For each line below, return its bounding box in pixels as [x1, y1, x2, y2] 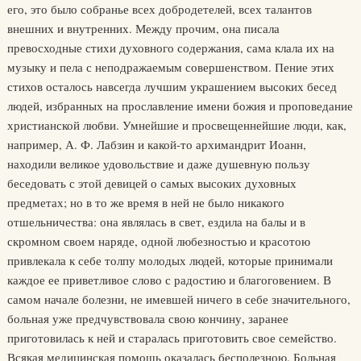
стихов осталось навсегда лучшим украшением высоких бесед [6, 78, 337, 94]
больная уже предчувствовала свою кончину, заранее [6, 310, 288, 326]
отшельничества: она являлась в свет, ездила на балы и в [6, 214, 305, 230]
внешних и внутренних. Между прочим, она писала [6, 20, 280, 36]
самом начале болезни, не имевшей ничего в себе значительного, [6, 291, 351, 307]
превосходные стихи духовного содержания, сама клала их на [6, 39, 334, 56]
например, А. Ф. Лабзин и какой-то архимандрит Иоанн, [6, 136, 306, 152]
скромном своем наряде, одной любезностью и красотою [6, 233, 310, 249]
